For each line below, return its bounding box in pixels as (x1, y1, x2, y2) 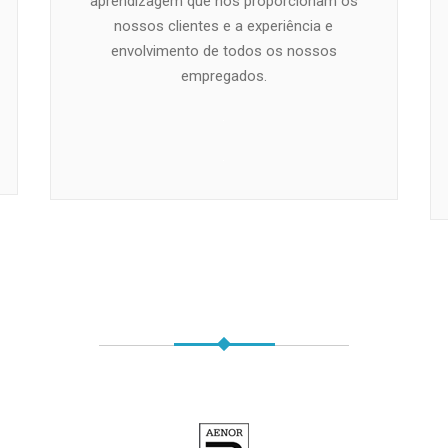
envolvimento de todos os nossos (110, 41, 337, 60)
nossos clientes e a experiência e (114, 16, 334, 35)
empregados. (180, 66, 267, 85)
